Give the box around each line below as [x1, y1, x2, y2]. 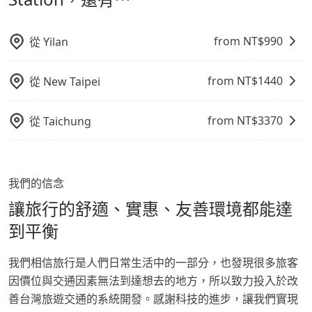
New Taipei [43, 74, 100, 90]
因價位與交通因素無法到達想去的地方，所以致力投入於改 [8, 273, 298, 289]
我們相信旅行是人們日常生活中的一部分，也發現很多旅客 [8, 255, 298, 271]
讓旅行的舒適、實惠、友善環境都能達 [8, 197, 292, 221]
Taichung [43, 114, 91, 130]
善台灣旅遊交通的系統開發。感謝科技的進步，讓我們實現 [8, 291, 298, 307]
